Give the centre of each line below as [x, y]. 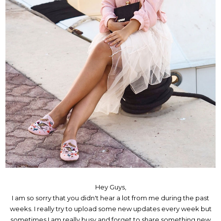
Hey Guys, [110, 187]
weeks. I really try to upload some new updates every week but [110, 208]
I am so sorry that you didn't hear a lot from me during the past [110, 198]
